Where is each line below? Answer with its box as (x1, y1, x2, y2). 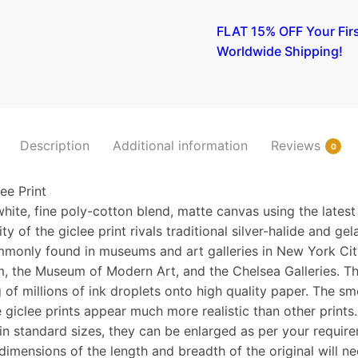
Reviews (271, 137, 320, 154)
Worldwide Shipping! (216, 43, 343, 60)
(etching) (215, 91, 270, 108)
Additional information (113, 137, 248, 154)
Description (20, 137, 89, 154)
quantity (215, 131, 265, 148)
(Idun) (215, 51, 251, 68)
